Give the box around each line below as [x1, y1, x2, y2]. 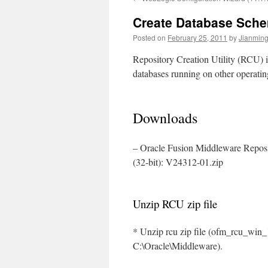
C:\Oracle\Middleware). [133, 239, 223, 252]
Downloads [133, 108, 197, 127]
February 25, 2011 [167, 32, 227, 42]
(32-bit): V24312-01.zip [133, 156, 223, 168]
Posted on [133, 32, 166, 42]
